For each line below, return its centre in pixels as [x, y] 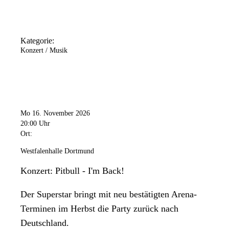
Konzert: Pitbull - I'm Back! [72, 170]
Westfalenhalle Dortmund [57, 151]
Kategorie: [37, 41]
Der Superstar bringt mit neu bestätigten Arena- [109, 194]
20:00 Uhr [35, 123]
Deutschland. [45, 223]
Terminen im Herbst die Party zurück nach [99, 208]
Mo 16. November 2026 [55, 113]
